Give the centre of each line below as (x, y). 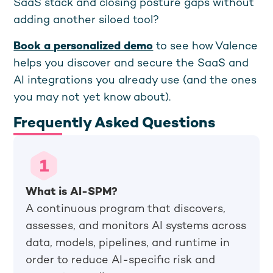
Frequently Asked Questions (115, 124)
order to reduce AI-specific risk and (121, 261)
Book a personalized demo (83, 47)
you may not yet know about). (92, 98)
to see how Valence (206, 47)
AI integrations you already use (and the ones (135, 81)
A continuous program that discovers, (126, 209)
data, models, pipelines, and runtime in (128, 243)
